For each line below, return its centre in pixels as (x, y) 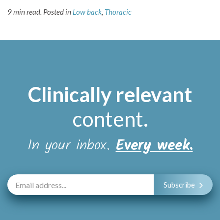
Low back (87, 12)
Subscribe (179, 185)
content (108, 119)
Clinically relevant (110, 95)
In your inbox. (71, 146)
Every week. (154, 146)
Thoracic (118, 12)
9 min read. (25, 12)
